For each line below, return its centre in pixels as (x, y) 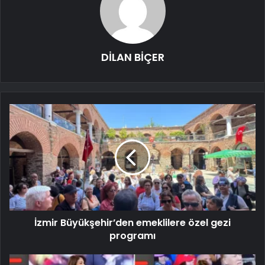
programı (132, 236)
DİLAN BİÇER (132, 57)
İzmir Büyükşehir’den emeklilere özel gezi (132, 223)
